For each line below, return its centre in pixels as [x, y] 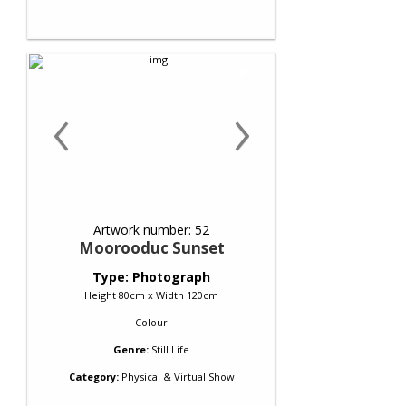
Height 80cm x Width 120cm [151, 295]
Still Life [170, 349]
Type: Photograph [151, 277]
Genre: [131, 349]
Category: [93, 377]
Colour [151, 322]
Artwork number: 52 [151, 230]
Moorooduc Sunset [151, 248]
